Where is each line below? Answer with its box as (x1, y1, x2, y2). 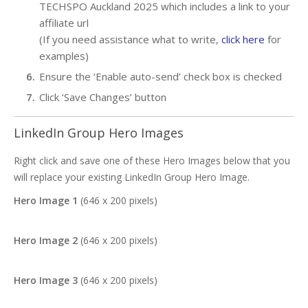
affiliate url (39, 16, 89, 30)
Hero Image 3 (14, 274, 80, 287)
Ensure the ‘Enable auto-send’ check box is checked (39, 69, 282, 83)
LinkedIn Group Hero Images (14, 124, 184, 141)
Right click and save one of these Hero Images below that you (14, 154, 290, 167)
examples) (39, 49, 89, 63)
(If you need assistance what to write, (39, 32, 221, 46)
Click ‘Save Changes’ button (39, 90, 166, 104)
